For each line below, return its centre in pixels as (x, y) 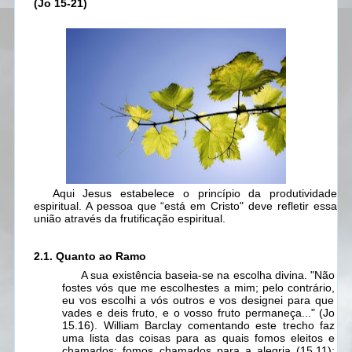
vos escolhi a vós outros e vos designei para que (206, 301)
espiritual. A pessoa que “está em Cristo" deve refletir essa (185, 206)
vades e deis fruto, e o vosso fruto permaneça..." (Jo (199, 313)
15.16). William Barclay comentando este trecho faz (199, 326)
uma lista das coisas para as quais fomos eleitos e (199, 338)
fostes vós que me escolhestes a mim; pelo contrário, (199, 288)
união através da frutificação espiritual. (129, 219)
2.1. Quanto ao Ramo (90, 257)
